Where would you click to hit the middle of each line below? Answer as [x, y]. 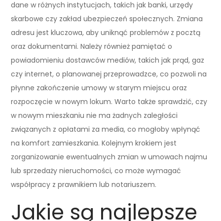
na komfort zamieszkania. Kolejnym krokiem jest [94, 143]
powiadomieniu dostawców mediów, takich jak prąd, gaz [108, 60]
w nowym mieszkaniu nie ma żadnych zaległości [94, 115]
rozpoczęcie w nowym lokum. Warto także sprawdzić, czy [109, 101]
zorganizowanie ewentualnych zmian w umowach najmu [109, 157]
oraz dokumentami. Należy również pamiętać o [92, 46]
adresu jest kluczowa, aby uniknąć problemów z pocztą [106, 32]
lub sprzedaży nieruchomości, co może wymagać [96, 170]
